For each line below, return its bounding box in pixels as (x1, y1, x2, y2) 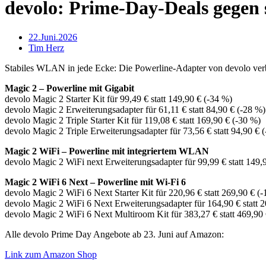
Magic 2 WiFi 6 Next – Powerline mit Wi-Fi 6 (5, 176, 186, 187)
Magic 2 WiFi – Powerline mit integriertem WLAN (5, 145, 209, 156)
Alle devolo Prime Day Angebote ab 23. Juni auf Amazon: (5, 229, 226, 239)
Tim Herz (28, 42, 64, 53)
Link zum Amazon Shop (5, 249, 97, 259)
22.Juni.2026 (28, 31, 77, 42)
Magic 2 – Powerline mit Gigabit (5, 83, 134, 93)
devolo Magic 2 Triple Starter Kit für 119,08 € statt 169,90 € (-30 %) (5, 115, 261, 125)
